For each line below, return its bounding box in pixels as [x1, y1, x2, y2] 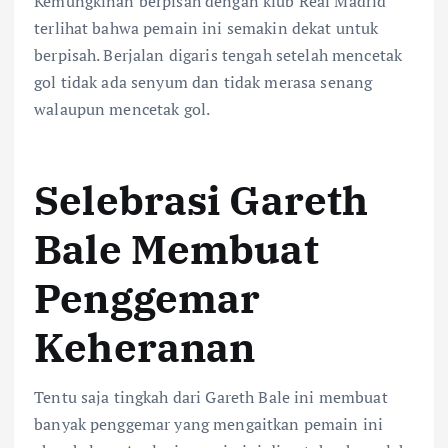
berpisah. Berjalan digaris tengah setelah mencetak [34, 43, 403, 66]
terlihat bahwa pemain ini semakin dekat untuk [34, 16, 379, 39]
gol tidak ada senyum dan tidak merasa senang [34, 70, 373, 93]
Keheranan [34, 320, 256, 373]
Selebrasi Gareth [34, 173, 369, 226]
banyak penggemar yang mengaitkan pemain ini [34, 413, 384, 436]
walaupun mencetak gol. [34, 97, 211, 120]
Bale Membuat [34, 222, 319, 275]
